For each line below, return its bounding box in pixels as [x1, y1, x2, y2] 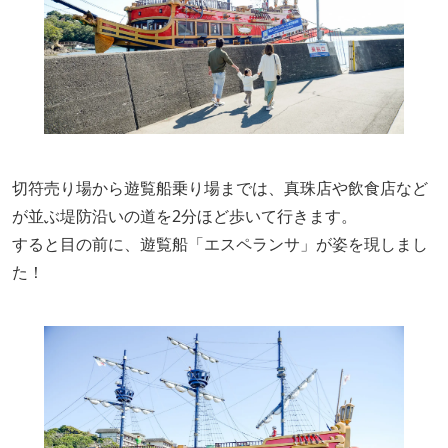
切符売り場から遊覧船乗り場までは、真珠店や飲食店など [12, 177, 428, 199]
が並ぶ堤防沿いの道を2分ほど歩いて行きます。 [12, 205, 357, 227]
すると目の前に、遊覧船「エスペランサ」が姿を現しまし [12, 233, 428, 255]
